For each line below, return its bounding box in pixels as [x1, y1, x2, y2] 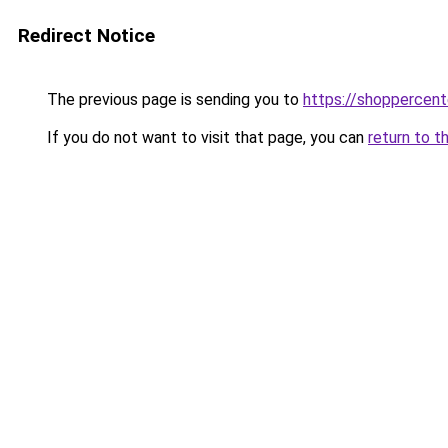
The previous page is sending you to [43, 90, 303, 109]
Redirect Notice [18, 24, 155, 47]
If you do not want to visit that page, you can [43, 128, 368, 147]
